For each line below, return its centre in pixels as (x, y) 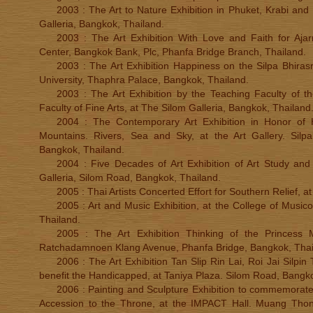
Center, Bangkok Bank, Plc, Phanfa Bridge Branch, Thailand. (173, 52)
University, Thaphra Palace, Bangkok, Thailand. (144, 80)
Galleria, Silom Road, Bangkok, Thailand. (130, 177)
